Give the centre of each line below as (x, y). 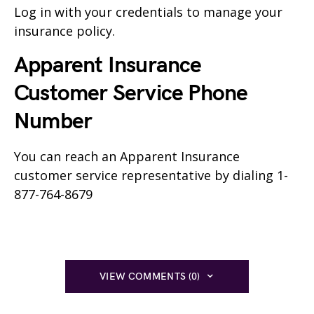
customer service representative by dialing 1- (151, 175)
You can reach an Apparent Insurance (127, 156)
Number (53, 121)
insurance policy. (64, 30)
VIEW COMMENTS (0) (150, 276)
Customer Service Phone (131, 93)
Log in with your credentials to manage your (148, 12)
